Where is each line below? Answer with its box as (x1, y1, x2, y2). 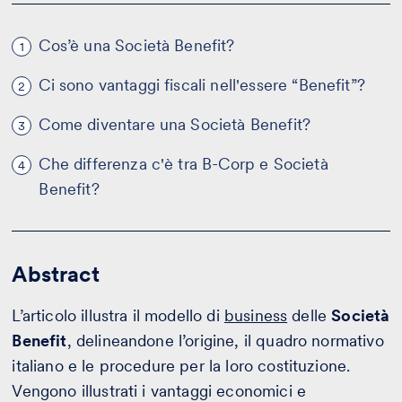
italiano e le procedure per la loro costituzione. (12, 356, 351, 376)
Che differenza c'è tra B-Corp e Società (39, 154, 328, 174)
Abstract (12, 261, 100, 288)
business (223, 306, 288, 326)
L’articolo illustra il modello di (12, 306, 224, 326)
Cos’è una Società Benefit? (39, 36, 235, 56)
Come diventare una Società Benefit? (39, 115, 311, 135)
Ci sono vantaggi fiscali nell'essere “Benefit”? (39, 75, 365, 95)
